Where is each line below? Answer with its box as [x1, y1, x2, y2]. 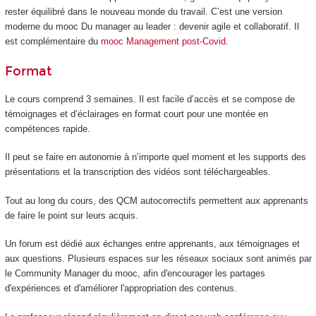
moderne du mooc [4, 20, 78, 32]
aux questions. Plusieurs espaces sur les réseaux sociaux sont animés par [4, 253, 312, 265]
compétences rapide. [4, 123, 90, 134]
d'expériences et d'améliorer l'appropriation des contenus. [4, 283, 237, 294]
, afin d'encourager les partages [137, 268, 265, 279]
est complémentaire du [4, 35, 101, 47]
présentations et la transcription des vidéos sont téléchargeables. [4, 166, 271, 178]
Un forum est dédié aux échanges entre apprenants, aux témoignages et [4, 238, 300, 250]
